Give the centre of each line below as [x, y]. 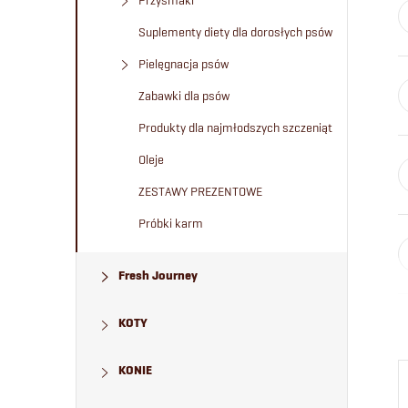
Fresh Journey [158, 275]
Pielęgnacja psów [184, 64]
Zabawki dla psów [184, 96]
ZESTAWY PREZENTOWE [200, 191]
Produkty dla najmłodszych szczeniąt [235, 127]
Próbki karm [171, 223]
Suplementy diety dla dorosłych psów [235, 32]
